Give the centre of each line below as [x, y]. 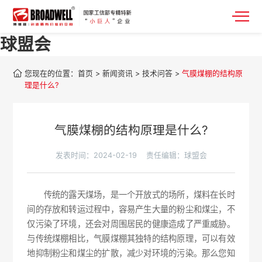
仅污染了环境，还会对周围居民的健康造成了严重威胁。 [131, 224]
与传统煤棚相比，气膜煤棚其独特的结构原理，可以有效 [131, 238]
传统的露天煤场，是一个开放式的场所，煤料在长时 [131, 194]
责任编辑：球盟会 [176, 155]
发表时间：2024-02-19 [96, 155]
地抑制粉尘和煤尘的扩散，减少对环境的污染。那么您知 [131, 253]
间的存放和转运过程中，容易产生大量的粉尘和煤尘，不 [131, 209]
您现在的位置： [51, 73]
